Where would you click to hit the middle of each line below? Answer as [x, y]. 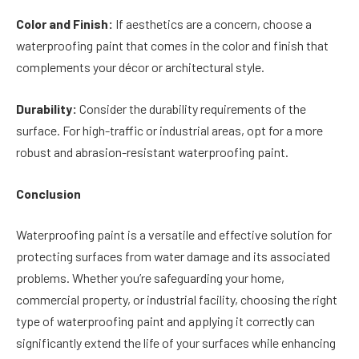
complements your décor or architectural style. [140, 67]
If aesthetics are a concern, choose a [212, 24]
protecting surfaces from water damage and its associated [173, 256]
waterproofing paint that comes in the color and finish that [172, 46]
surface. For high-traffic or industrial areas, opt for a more [169, 130]
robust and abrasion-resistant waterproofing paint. [152, 151]
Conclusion [48, 193]
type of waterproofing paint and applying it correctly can [165, 321]
